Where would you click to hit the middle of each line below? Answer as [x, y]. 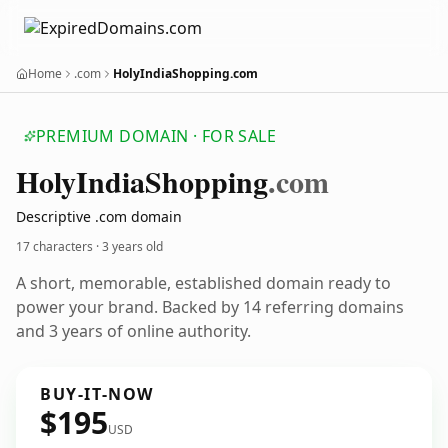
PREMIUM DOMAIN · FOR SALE [156, 136]
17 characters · [59, 246]
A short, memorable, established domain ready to [203, 283]
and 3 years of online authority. [133, 331]
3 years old [132, 246]
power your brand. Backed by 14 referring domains [210, 307]
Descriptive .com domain [99, 216]
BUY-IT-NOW [97, 394]
